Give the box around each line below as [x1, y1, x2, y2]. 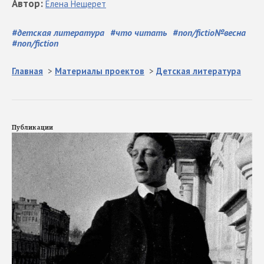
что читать [115, 27, 167, 39]
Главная [12, 65, 43, 77]
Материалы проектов [55, 65, 144, 77]
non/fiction [17, 37, 58, 49]
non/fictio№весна [178, 27, 246, 39]
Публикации [12, 123, 53, 133]
